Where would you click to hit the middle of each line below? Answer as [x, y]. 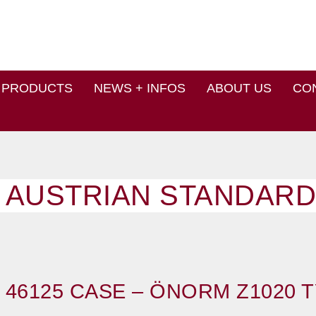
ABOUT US [239, 88]
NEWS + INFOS [140, 88]
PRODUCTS [37, 88]
